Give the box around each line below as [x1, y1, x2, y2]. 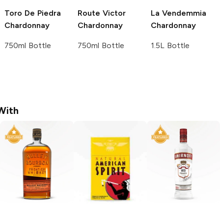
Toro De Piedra [4, 8, 61, 18]
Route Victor [78, 8, 126, 18]
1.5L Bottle [151, 40, 190, 50]
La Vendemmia [151, 8, 206, 18]
